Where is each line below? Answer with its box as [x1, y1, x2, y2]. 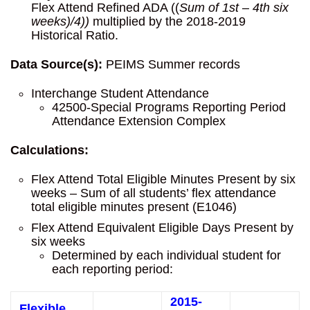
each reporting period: [52, 262, 173, 276]
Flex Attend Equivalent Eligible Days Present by [31, 221, 293, 235]
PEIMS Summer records [102, 57, 240, 71]
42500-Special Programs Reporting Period [52, 100, 286, 114]
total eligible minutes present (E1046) [31, 200, 237, 214]
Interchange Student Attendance [31, 86, 209, 100]
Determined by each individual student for [52, 248, 281, 262]
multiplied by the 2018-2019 [93, 15, 246, 28]
